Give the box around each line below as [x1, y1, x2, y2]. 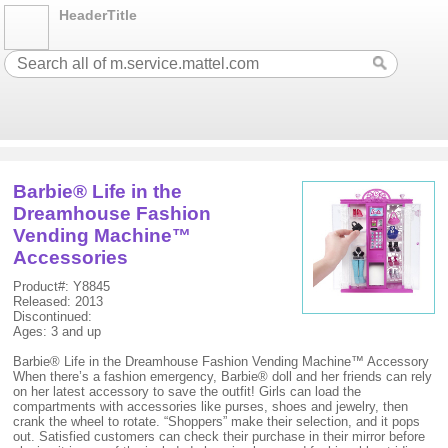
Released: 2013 [13, 294, 104, 309]
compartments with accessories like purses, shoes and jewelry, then [13, 399, 409, 414]
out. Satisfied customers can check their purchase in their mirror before [13, 429, 426, 444]
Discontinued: [13, 309, 93, 324]
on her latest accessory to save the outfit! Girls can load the [13, 384, 362, 399]
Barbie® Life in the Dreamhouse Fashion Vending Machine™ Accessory [13, 354, 430, 369]
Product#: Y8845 [13, 279, 111, 294]
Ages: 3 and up [13, 324, 102, 339]
